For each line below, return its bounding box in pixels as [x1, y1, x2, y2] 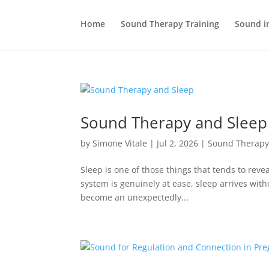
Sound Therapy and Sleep [80, 112, 268, 133]
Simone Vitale [92, 138, 148, 149]
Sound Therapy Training [121, 18, 220, 29]
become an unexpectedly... [80, 192, 189, 203]
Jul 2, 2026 [157, 138, 199, 149]
